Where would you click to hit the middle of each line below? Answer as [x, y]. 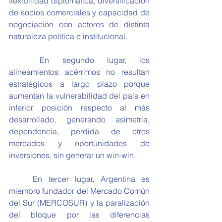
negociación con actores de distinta [79, 24]
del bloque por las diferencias [79, 215]
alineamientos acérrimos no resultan [79, 72]
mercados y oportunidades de [79, 143]
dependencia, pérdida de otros [79, 131]
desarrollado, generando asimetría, [79, 119]
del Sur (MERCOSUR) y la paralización [79, 203]
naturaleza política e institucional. [68, 36]
